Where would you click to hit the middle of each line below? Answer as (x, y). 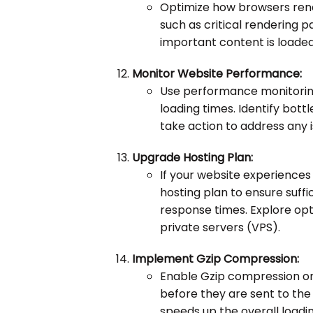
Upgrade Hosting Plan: (193, 158)
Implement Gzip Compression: (216, 259)
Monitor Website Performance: (217, 74)
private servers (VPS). (220, 228)
